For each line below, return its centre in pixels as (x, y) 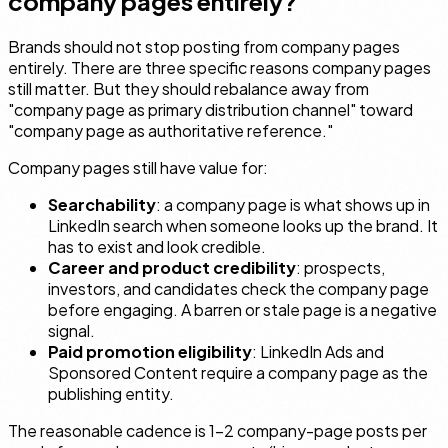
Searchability (102, 204)
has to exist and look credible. (157, 246)
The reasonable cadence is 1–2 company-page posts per (217, 430)
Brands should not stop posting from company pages (204, 46)
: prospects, (340, 267)
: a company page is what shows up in (293, 204)
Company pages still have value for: (138, 167)
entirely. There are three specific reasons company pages (219, 67)
